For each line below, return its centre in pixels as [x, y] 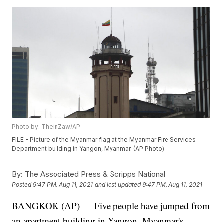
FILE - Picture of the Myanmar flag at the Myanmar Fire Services [104, 140]
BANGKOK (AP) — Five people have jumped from [111, 206]
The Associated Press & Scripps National [94, 174]
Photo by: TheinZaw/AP [46, 127]
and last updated [118, 185]
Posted [23, 185]
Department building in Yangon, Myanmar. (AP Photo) [88, 149]
